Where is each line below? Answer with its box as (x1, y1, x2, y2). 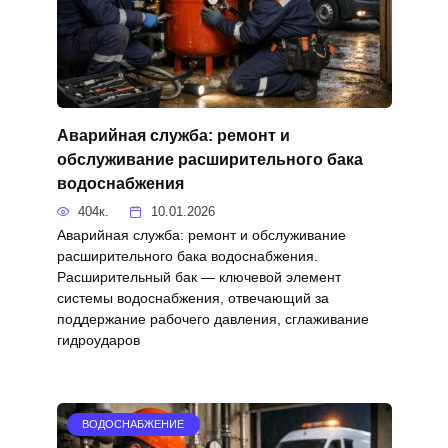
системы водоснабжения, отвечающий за (56, 290, 329, 307)
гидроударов (56, 332, 140, 349)
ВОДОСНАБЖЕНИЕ (82, 418, 185, 431)
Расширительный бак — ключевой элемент (56, 269, 341, 286)
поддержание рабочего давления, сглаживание (56, 311, 369, 328)
